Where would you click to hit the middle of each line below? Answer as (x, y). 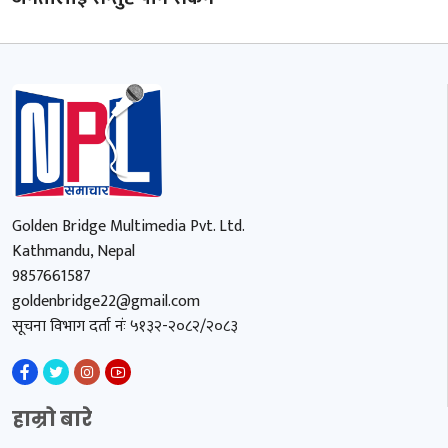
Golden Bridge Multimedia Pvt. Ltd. (128, 226)
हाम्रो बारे (52, 418)
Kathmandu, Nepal (73, 251)
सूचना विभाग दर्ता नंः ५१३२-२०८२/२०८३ (125, 326)
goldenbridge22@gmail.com (106, 301)
